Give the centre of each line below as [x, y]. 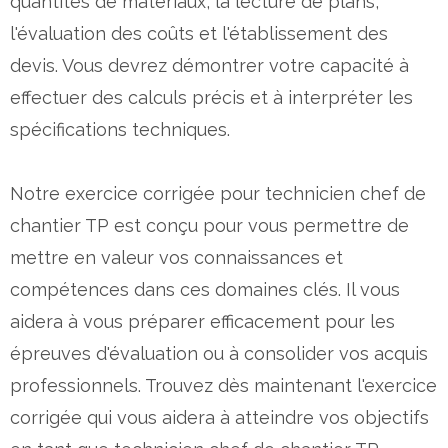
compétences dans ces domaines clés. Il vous [205, 289]
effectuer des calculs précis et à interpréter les [211, 97]
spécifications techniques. [120, 129]
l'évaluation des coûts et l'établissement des [199, 33]
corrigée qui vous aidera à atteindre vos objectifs [219, 417]
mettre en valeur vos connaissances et [176, 257]
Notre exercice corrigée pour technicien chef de [218, 193]
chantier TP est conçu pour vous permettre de [209, 225]
